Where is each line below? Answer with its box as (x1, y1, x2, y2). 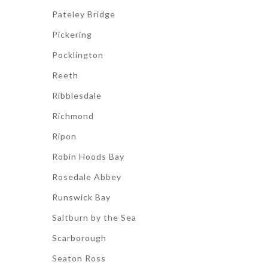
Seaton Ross (52, 253, 106, 263)
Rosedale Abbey (52, 172, 121, 182)
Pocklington (52, 50, 103, 60)
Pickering (52, 29, 92, 39)
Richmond (52, 111, 94, 121)
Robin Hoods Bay (52, 151, 124, 162)
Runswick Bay (52, 192, 111, 202)
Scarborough (52, 233, 106, 243)
